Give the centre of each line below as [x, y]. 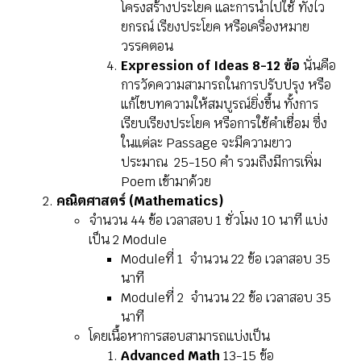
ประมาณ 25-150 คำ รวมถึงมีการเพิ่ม [221, 163]
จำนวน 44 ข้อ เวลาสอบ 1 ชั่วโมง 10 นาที [195, 221]
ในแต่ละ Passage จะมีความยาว [206, 143]
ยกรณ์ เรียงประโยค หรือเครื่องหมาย [215, 27]
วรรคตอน [147, 47]
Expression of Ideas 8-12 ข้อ [212, 66]
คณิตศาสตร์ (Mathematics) [142, 201]
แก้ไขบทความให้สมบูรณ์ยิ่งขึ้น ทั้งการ [220, 105]
